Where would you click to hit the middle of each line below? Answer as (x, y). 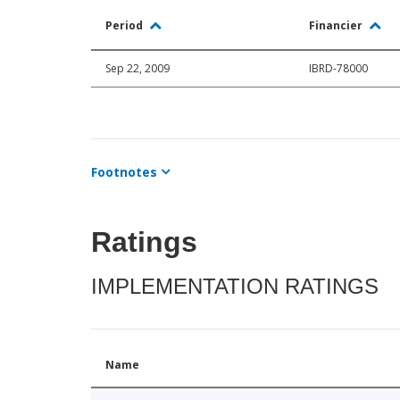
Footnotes (124, 172)
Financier (337, 26)
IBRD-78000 (338, 69)
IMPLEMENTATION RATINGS (235, 287)
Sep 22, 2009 (137, 69)
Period (125, 26)
